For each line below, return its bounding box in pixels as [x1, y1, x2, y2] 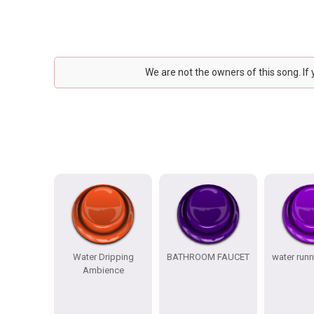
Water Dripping [72, 252, 134, 262]
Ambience [82, 265, 124, 275]
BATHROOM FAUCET [167, 252, 250, 262]
